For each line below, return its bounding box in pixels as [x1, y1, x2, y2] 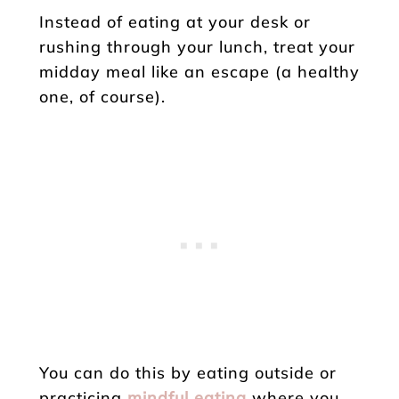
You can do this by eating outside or [39, 362, 337, 383]
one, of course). [39, 85, 166, 107]
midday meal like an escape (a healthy [39, 61, 360, 82]
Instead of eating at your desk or [39, 11, 311, 32]
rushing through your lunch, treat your [39, 36, 355, 57]
